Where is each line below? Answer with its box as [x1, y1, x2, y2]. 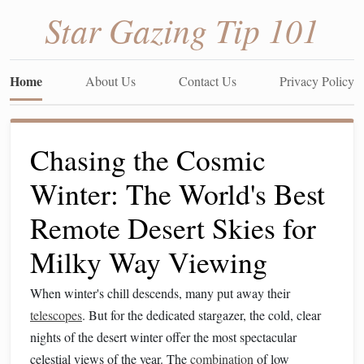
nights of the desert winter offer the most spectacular [30, 328, 297, 345]
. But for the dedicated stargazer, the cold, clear [82, 306, 321, 323]
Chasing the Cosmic [30, 140, 266, 179]
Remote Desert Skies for [30, 208, 316, 247]
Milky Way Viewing [30, 242, 267, 281]
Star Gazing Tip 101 [45, 6, 319, 52]
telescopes [30, 306, 82, 323]
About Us [85, 72, 136, 89]
